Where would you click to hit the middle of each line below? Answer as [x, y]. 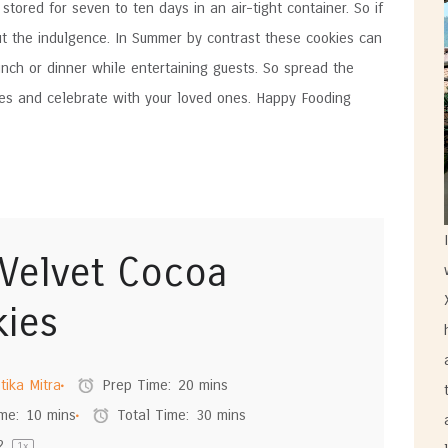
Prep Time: [134, 385]
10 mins [50, 415]
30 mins [220, 415]
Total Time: [150, 415]
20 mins [202, 385]
